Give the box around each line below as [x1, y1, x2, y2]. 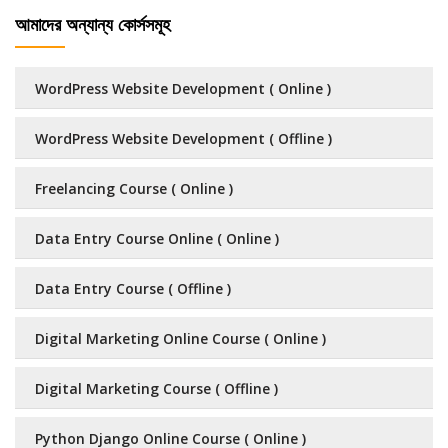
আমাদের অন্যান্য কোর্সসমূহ [15, 12, 170, 36]
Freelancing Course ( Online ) [35, 179, 233, 198]
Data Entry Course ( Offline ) [35, 279, 231, 298]
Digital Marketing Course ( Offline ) [35, 379, 278, 398]
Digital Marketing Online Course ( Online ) [35, 329, 326, 348]
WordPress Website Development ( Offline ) [35, 129, 332, 148]
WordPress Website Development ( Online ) [35, 79, 331, 98]
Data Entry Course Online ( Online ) [35, 229, 279, 248]
